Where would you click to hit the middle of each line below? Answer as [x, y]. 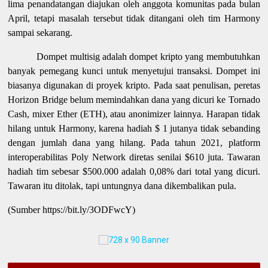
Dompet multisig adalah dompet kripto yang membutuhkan [148, 56]
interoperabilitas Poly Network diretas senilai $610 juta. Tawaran [134, 157]
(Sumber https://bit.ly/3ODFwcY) [72, 209]
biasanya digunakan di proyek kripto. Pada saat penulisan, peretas [134, 85]
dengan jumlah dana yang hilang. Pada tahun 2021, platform [134, 142]
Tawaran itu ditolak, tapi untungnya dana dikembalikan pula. [122, 185]
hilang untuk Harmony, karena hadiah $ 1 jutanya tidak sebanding [134, 128]
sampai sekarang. [40, 32]
